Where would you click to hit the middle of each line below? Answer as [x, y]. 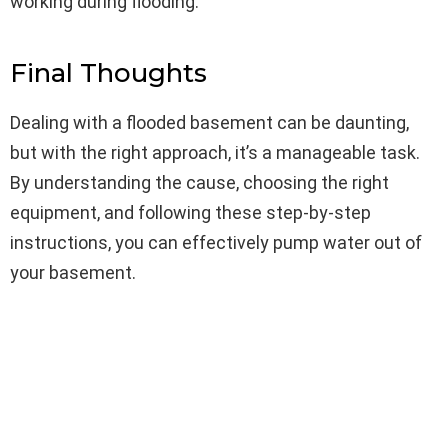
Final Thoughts [108, 72]
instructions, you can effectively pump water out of [216, 242]
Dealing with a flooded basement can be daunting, [209, 122]
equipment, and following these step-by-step [190, 212]
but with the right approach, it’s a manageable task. [215, 152]
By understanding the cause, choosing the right [199, 182]
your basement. [73, 272]
